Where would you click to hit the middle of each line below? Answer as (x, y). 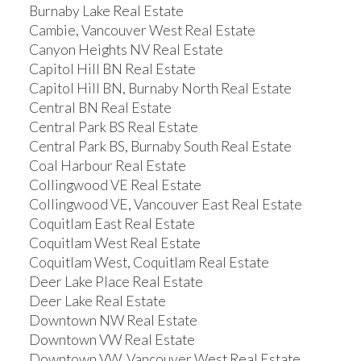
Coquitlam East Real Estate (112, 223)
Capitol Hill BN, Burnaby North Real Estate (160, 88)
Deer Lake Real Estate (97, 301)
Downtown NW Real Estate (113, 320)
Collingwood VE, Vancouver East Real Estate (165, 204)
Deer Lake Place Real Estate (116, 281)
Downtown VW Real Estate (112, 339)
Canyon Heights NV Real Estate (126, 49)
